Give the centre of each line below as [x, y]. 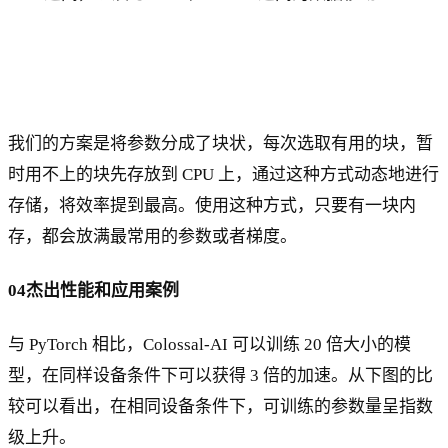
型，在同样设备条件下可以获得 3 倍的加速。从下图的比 [220, 375]
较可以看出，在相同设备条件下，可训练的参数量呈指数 [220, 406]
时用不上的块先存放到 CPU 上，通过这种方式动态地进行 [223, 174]
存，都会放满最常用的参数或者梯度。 [152, 236]
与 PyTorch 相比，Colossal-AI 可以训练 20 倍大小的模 [209, 344]
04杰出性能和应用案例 [93, 290]
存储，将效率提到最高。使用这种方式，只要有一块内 [212, 205]
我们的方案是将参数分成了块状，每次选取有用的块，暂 [220, 143]
